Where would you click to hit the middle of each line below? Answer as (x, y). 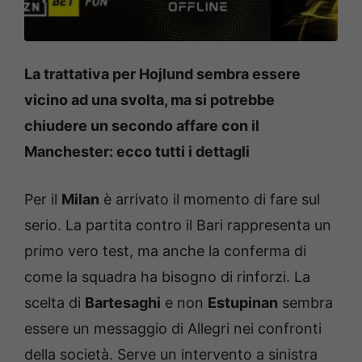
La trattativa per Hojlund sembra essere (162, 74)
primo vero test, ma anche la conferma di (165, 250)
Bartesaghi (123, 302)
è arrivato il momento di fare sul (210, 199)
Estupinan (243, 302)
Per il (43, 199)
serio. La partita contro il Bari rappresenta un (178, 225)
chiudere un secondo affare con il (142, 125)
